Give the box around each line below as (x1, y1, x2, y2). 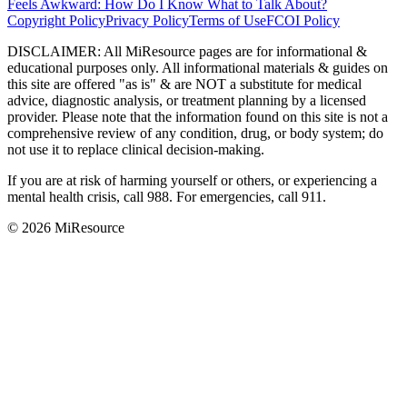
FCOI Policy (266, 13, 340, 29)
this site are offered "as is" (7, 76, 160, 93)
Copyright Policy (7, 13, 105, 29)
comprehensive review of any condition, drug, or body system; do (7, 125, 383, 142)
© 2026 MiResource (7, 220, 124, 236)
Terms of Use (189, 13, 266, 29)
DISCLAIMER (7, 44, 97, 60)
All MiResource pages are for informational (104, 44, 356, 60)
